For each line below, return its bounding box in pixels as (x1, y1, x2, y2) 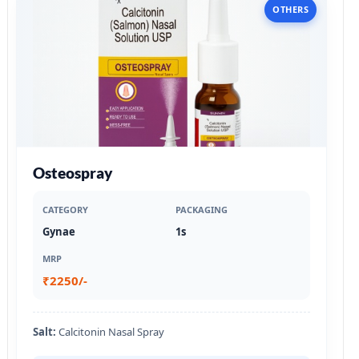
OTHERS (272, 2, 309, 15)
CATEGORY (42, 203, 88, 216)
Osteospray (33, 163, 113, 182)
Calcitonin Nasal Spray (56, 324, 164, 339)
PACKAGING (175, 203, 228, 216)
